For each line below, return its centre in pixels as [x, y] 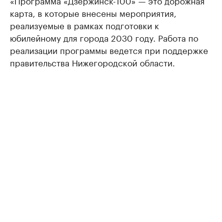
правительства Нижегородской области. [92, 62]
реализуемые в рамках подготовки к [84, 25]
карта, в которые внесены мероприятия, [93, 13]
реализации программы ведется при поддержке [109, 50]
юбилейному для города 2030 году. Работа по [104, 37]
